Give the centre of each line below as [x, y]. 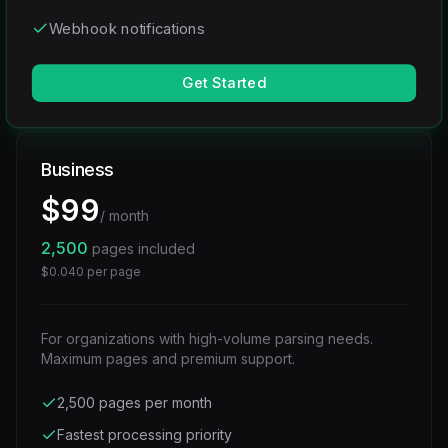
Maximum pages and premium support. [168, 358]
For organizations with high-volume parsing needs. [207, 338]
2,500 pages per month [134, 402]
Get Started [224, 82]
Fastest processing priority [144, 434]
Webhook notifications [126, 27]
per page [112, 271]
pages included [141, 248]
